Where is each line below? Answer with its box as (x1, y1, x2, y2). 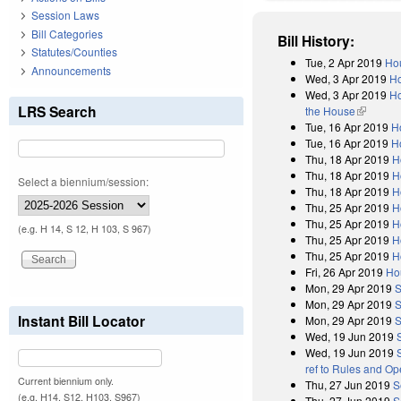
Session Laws (31, 7, 99, 23)
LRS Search (18, 100, 97, 122)
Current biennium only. (18, 373, 114, 388)
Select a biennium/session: (18, 173, 149, 189)
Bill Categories (31, 25, 103, 41)
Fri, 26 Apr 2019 (305, 263, 384, 279)
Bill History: (277, 30, 355, 51)
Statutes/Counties (31, 44, 117, 60)
